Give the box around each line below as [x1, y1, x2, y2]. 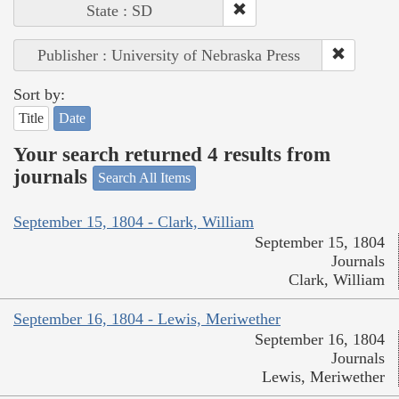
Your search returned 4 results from [13, 142, 330, 166]
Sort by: [13, 85, 65, 104]
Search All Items [98, 170, 191, 186]
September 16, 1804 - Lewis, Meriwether [13, 309, 281, 328]
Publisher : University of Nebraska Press [37, 46, 300, 65]
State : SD [85, 2, 152, 20]
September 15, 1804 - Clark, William [13, 212, 254, 231]
